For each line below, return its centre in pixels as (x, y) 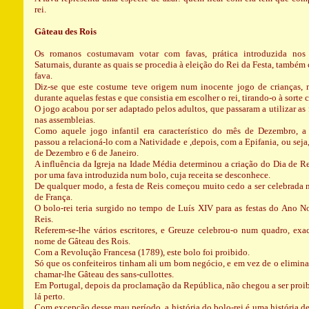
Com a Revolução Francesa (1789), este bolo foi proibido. (142, 252)
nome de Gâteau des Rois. (82, 241)
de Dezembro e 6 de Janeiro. (86, 153)
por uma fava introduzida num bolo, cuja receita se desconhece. (152, 175)
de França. (53, 197)
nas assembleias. (64, 120)
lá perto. (49, 296)
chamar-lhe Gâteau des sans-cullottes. (104, 274)
